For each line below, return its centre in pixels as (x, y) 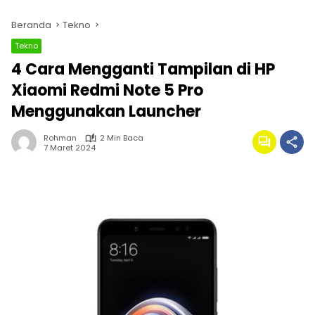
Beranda (31, 25)
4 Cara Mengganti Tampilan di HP (143, 69)
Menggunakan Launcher (106, 111)
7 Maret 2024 (70, 147)
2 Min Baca (122, 138)
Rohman (60, 138)
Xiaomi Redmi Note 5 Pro (107, 90)
